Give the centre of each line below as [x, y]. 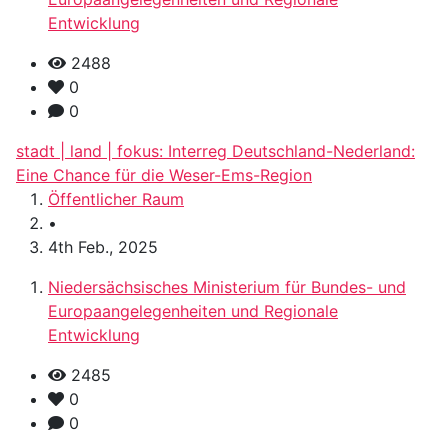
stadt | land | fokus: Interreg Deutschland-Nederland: [215, 151]
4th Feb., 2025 [103, 247]
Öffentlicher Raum [116, 199]
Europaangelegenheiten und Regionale [193, 311]
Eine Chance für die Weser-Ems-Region [164, 175]
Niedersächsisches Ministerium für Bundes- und [227, 287]
